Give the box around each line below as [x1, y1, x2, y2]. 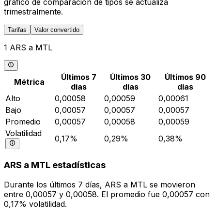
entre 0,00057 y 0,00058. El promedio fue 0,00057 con [4, 189, 210, 199]
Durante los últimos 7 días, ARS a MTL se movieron [4, 179, 195, 189]
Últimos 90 [164, 72, 206, 82]
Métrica [14, 77, 45, 87]
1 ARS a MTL [4, 43, 52, 52]
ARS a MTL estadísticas [4, 159, 106, 171]
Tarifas [8, 26, 27, 33]
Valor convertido [34, 26, 79, 33]
